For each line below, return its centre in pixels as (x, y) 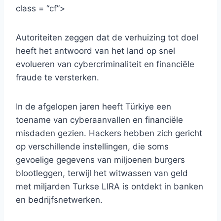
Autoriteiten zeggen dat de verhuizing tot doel (107, 38)
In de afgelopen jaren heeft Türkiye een (93, 107)
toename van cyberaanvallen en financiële (99, 120)
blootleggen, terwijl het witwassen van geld (102, 173)
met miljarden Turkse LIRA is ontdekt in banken (110, 187)
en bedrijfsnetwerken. (59, 200)
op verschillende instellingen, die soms (92, 147)
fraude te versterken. (57, 78)
